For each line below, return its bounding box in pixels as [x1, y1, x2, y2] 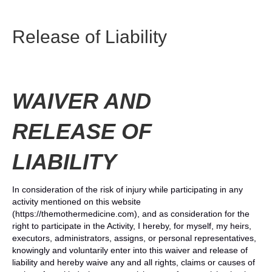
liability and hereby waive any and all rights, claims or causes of [12, 257, 255, 267]
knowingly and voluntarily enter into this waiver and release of [12, 245, 248, 255]
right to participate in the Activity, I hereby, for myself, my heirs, [12, 221, 251, 231]
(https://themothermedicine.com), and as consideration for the [12, 209, 250, 219]
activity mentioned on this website [12, 197, 141, 206]
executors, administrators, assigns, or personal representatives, [12, 233, 256, 243]
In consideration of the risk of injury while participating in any [12, 185, 243, 194]
